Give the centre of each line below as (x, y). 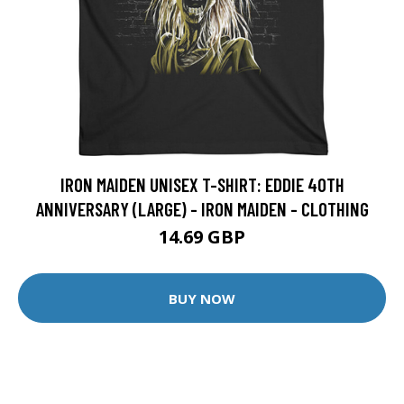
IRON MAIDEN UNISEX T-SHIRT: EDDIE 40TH (202, 185)
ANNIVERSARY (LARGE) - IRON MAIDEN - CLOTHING (202, 209)
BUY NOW (202, 298)
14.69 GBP (202, 237)
